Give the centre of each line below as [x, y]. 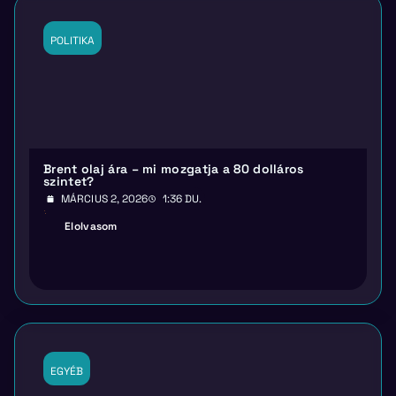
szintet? [69, 182]
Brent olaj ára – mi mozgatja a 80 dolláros [174, 169]
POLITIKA [72, 41]
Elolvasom [91, 227]
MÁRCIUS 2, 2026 [105, 199]
